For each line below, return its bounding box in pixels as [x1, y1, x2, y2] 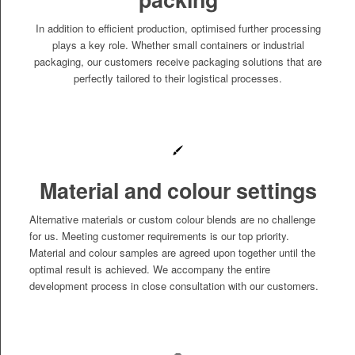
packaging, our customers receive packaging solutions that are [34, 53, 322, 69]
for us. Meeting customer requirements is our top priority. [29, 228, 289, 244]
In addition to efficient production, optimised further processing [35, 20, 321, 36]
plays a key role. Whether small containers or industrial [52, 36, 304, 52]
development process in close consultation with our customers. [29, 278, 319, 294]
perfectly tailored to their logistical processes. [74, 70, 282, 86]
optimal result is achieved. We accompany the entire [29, 261, 270, 277]
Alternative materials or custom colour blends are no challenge [29, 212, 315, 227]
